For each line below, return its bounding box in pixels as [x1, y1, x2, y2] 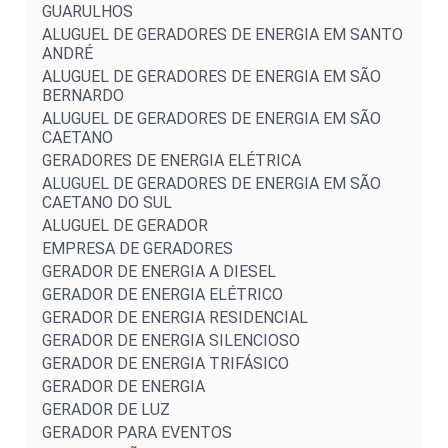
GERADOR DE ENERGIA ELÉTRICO [42, 284, 283, 304]
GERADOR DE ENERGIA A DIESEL [42, 261, 276, 281]
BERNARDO [42, 85, 124, 105]
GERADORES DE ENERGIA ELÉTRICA [42, 150, 301, 170]
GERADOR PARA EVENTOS [42, 422, 232, 442]
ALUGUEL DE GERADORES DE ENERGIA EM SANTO [42, 24, 403, 44]
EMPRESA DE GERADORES [42, 238, 233, 258]
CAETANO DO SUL [42, 192, 172, 212]
